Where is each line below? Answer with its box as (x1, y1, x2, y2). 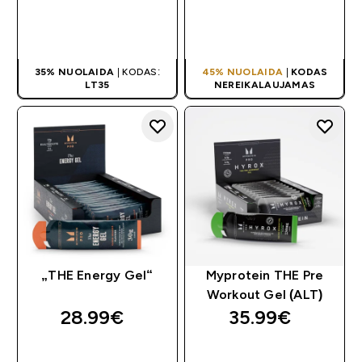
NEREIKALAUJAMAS (213, 79, 316, 91)
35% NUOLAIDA (34, 66, 115, 78)
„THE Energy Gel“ (41, 268, 154, 283)
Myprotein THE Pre (205, 268, 324, 283)
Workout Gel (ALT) (206, 288, 323, 302)
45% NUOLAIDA (201, 66, 284, 78)
